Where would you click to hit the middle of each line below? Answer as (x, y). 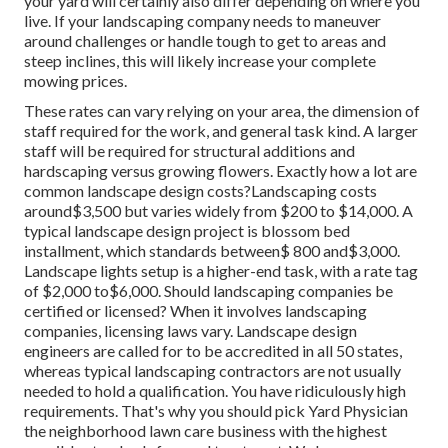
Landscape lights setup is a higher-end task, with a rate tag (221, 270)
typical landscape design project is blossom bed (187, 230)
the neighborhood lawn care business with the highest (205, 430)
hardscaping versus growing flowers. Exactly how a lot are (220, 170)
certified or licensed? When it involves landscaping (195, 310)
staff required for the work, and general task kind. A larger (221, 130)
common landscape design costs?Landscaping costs (200, 190)
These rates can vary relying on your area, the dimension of (222, 110)
